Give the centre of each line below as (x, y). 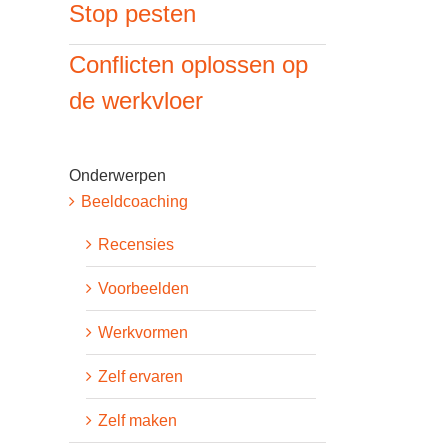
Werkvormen (142, 332)
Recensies (135, 244)
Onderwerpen (117, 176)
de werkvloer (135, 101)
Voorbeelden (143, 288)
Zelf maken (137, 420)
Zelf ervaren (140, 376)
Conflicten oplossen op (188, 65)
